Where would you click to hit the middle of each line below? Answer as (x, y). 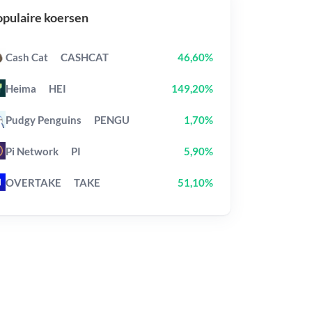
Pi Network (32, 151)
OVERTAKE (33, 182)
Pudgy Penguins (43, 119)
